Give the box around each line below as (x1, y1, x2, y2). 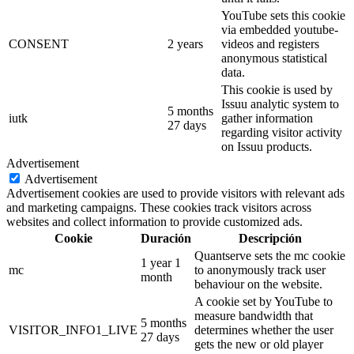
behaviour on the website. (194, 277, 322, 291)
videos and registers (221, 36, 319, 51)
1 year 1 (141, 255, 181, 269)
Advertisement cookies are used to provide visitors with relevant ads (6, 186, 345, 200)
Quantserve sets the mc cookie (194, 248, 345, 262)
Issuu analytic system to (221, 96, 339, 111)
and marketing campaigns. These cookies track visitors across (6, 200, 311, 214)
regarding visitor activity (221, 125, 342, 139)
